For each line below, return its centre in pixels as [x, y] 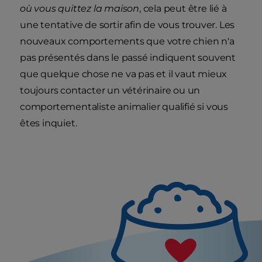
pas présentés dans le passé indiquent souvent [128, 58]
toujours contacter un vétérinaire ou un [110, 91]
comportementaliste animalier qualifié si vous [124, 107]
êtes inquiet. [50, 123]
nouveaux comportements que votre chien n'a [127, 42]
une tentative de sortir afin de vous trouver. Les [127, 25]
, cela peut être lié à [183, 9]
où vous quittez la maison [80, 9]
